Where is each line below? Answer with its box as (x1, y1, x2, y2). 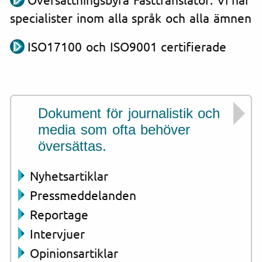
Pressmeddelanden (30, 187, 136, 202)
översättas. (38, 137, 106, 154)
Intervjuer (30, 225, 85, 241)
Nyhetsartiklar (30, 167, 108, 183)
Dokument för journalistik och (38, 105, 220, 121)
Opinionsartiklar (30, 244, 118, 260)
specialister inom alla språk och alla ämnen (10, 9, 251, 25)
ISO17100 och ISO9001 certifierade (27, 38, 227, 54)
